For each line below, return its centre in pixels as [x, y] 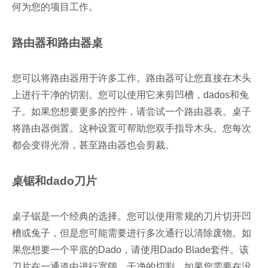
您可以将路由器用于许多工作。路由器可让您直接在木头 [132, 78]
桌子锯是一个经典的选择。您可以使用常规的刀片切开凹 [132, 217]
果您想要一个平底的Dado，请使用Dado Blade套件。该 [130, 250]
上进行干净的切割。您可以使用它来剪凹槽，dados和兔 [130, 95]
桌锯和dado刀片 [54, 181]
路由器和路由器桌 [57, 43]
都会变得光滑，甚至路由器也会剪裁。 [93, 145]
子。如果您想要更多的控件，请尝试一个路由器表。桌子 [132, 112]
